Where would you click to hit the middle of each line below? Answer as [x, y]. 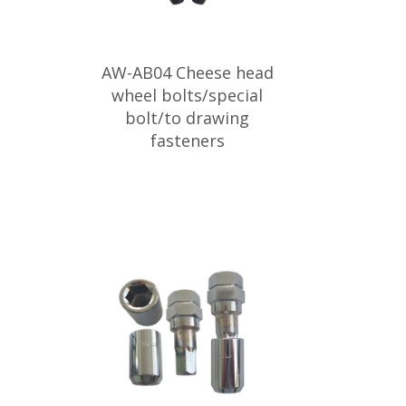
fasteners [187, 140]
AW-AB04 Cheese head [187, 72]
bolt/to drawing [187, 118]
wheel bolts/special [187, 95]
